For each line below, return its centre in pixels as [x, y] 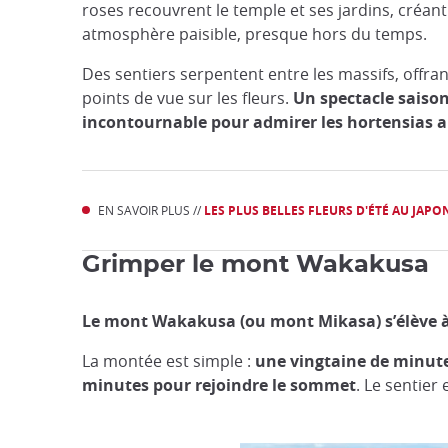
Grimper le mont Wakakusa [255, 265]
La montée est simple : [168, 361]
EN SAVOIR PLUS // [151, 210]
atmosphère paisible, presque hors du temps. [254, 34]
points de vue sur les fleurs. [187, 98]
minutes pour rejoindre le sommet [219, 385]
